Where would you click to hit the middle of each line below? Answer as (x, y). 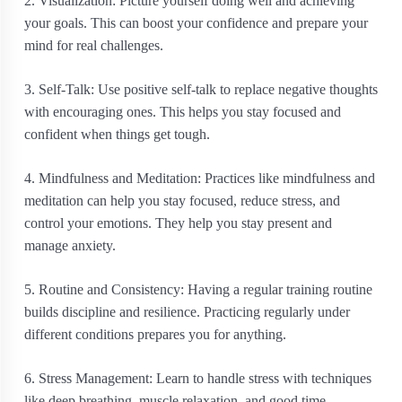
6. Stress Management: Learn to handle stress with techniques (198, 378)
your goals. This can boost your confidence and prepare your (196, 23)
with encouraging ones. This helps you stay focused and (183, 112)
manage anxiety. (70, 245)
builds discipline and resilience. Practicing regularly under (187, 312)
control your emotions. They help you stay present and (178, 223)
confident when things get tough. (117, 134)
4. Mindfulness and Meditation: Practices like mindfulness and (200, 178)
